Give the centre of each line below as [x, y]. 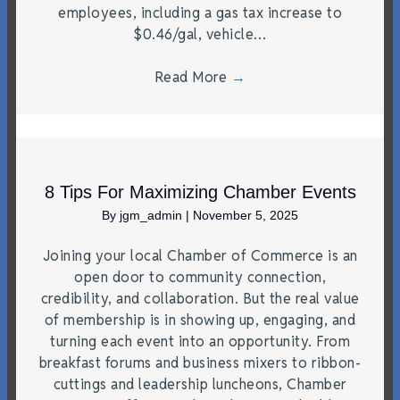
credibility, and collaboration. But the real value [200, 298]
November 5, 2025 [246, 215]
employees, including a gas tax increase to [200, 12]
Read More [192, 77]
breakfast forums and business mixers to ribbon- [200, 362]
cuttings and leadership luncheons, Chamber [200, 384]
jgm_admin [153, 215]
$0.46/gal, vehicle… [200, 34]
